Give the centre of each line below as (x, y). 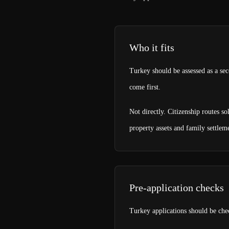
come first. (145, 87)
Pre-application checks (177, 188)
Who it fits (152, 48)
